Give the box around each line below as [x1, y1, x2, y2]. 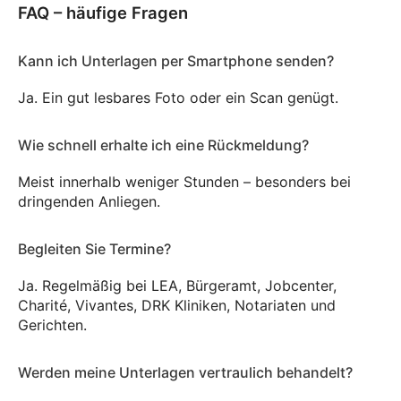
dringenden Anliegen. [18, 192, 160, 211]
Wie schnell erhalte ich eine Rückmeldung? [18, 136, 309, 155]
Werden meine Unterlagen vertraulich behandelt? [18, 363, 353, 382]
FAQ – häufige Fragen [18, 3, 188, 23]
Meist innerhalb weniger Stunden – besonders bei [18, 173, 351, 192]
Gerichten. [18, 316, 87, 335]
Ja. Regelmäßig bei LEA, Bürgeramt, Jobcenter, [18, 277, 337, 295]
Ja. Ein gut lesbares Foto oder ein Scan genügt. [18, 89, 338, 107]
